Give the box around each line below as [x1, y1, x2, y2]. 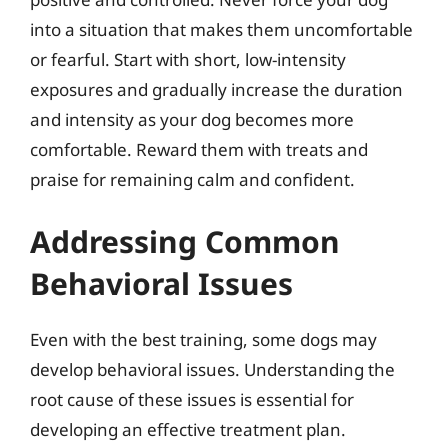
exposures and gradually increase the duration [30, 78, 403, 101]
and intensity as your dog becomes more [30, 108, 354, 131]
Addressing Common [30, 220, 340, 262]
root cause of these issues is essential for [30, 387, 354, 411]
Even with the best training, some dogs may [30, 327, 377, 351]
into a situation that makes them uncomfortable [30, 18, 413, 41]
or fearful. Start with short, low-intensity [30, 48, 346, 71]
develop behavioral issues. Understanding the [30, 357, 395, 381]
